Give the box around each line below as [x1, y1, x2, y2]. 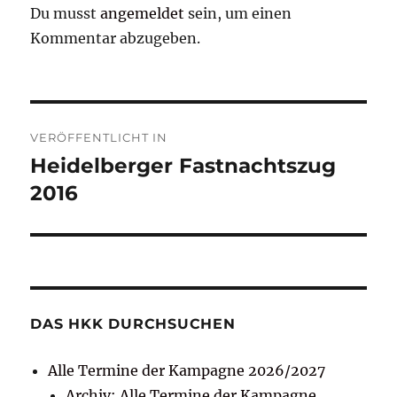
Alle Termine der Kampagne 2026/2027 [48, 362, 326, 380]
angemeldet [100, 4, 185, 23]
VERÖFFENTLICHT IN [30, 130, 168, 145]
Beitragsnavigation [29, 108, 242, 135]
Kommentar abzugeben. [30, 29, 201, 48]
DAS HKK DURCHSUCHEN [30, 315, 236, 333]
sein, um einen [184, 4, 292, 23]
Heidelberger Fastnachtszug [30, 153, 337, 179]
